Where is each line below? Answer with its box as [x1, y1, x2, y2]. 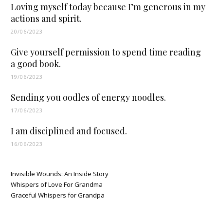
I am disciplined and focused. [11, 125, 127, 137]
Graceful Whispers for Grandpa [11, 190, 105, 200]
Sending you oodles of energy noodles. [11, 91, 166, 103]
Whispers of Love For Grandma [11, 180, 103, 189]
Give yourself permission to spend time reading [11, 46, 201, 58]
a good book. [11, 57, 61, 70]
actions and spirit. [11, 12, 82, 24]
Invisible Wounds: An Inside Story [11, 169, 109, 178]
